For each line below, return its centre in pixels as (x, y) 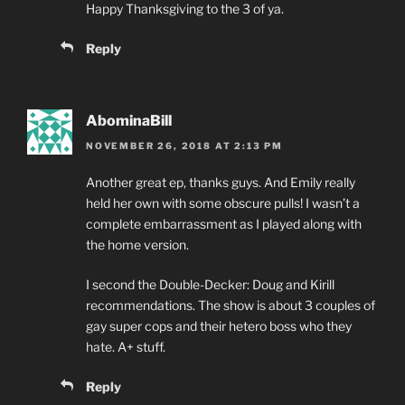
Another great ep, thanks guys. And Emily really (221, 183)
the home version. (137, 245)
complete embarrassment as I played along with (224, 224)
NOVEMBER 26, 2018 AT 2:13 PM (184, 146)
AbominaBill (129, 121)
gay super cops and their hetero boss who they (219, 326)
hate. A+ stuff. (126, 347)
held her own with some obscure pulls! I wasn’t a (223, 203)
